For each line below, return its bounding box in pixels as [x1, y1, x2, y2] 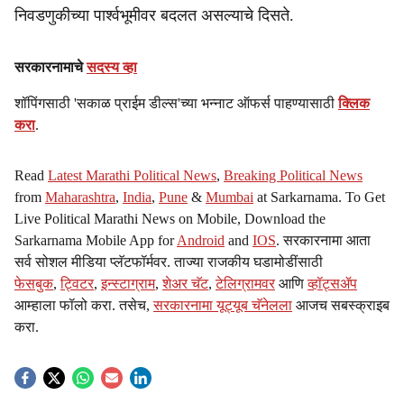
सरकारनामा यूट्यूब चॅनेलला [153, 298, 292, 313]
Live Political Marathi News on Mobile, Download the [14, 211, 326, 226]
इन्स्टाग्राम [101, 276, 155, 291]
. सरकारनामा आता [276, 233, 371, 248]
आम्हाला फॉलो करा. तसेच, [14, 298, 153, 313]
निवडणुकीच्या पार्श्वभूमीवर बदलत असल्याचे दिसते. [14, 6, 294, 24]
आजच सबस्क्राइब [292, 298, 390, 313]
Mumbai [206, 189, 253, 205]
